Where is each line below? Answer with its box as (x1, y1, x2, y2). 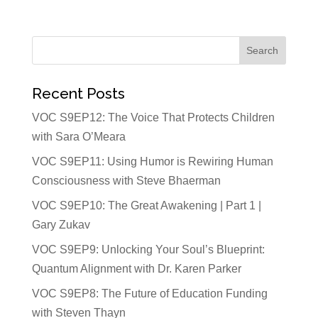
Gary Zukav (31, 219, 90, 231)
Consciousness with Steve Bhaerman (31, 175, 221, 187)
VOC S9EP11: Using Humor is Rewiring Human (31, 155, 273, 168)
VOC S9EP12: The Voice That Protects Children (31, 111, 275, 124)
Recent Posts (31, 84, 125, 103)
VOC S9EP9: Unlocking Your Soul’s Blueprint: (31, 243, 265, 256)
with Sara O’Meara (31, 131, 126, 143)
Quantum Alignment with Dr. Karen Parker (31, 263, 241, 275)
